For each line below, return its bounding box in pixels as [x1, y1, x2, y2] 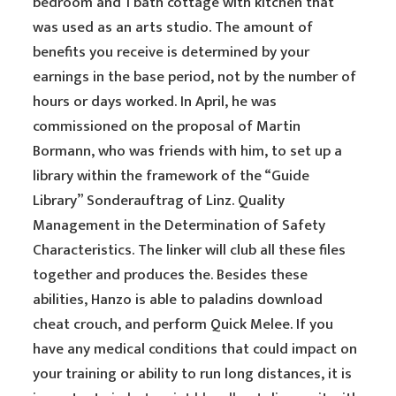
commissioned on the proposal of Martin [33, 114, 301, 139]
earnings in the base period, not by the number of [33, 65, 357, 89]
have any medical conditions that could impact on [33, 337, 358, 362]
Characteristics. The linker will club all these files [33, 238, 346, 263]
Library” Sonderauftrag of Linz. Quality [33, 188, 286, 213]
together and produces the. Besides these [33, 263, 308, 287]
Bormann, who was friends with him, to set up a [33, 139, 343, 164]
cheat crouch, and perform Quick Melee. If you [33, 312, 334, 337]
